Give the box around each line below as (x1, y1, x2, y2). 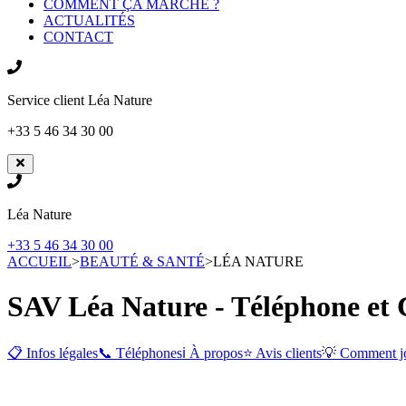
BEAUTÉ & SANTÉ (80, 254, 205, 270)
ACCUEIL (7, 254, 72, 270)
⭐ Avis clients (243, 345, 322, 362)
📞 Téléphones (98, 345, 182, 362)
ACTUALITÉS (43, 13, 135, 28)
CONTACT (43, 29, 113, 44)
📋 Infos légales (7, 345, 98, 362)
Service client (7, 92, 88, 108)
